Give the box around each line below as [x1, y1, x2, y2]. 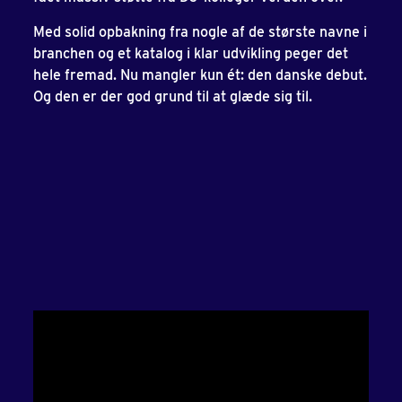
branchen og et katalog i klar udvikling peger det [33, 45, 348, 63]
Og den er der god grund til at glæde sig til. [33, 88, 319, 106]
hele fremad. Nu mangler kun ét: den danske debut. [33, 66, 367, 84]
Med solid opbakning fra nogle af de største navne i [33, 23, 367, 41]
